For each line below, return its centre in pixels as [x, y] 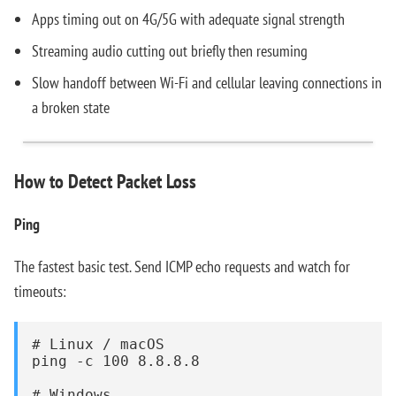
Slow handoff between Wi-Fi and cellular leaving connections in [207, 83]
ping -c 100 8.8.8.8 [116, 361]
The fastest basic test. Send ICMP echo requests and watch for [182, 267]
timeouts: [40, 291]
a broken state [71, 107]
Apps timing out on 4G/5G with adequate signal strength [188, 19]
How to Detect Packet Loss [105, 181]
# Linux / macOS [98, 344]
